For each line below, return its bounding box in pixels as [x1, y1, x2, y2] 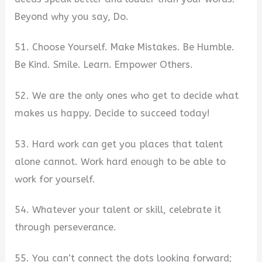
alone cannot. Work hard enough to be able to [15, 156, 226, 167]
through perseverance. [15, 222, 117, 233]
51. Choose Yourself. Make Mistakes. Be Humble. [15, 42, 235, 53]
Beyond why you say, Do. [15, 11, 129, 22]
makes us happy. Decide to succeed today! [15, 107, 211, 119]
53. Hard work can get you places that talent [15, 138, 223, 150]
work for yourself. [15, 173, 96, 185]
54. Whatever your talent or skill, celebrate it [15, 204, 222, 216]
